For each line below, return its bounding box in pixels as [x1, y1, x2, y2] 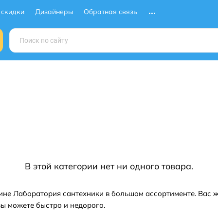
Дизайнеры [35, 7, 73, 16]
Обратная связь [84, 7, 137, 16]
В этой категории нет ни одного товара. [25, 161, 193, 172]
